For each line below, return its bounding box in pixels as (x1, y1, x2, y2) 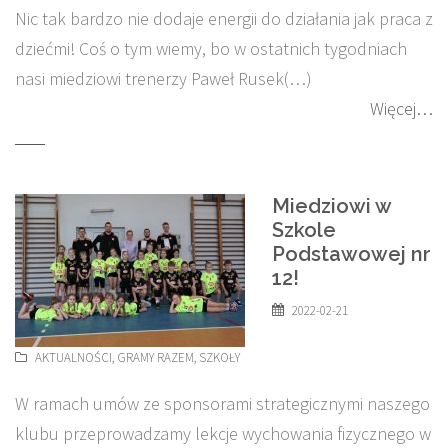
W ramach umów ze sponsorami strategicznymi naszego (15, 392, 430, 415)
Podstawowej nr (272, 242, 431, 266)
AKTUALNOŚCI (35, 349, 112, 366)
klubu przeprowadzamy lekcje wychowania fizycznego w (15, 422, 431, 445)
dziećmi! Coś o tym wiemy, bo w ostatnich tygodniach (15, 37, 407, 60)
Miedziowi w (272, 194, 391, 218)
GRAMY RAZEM (117, 349, 194, 366)
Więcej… (370, 97, 433, 120)
